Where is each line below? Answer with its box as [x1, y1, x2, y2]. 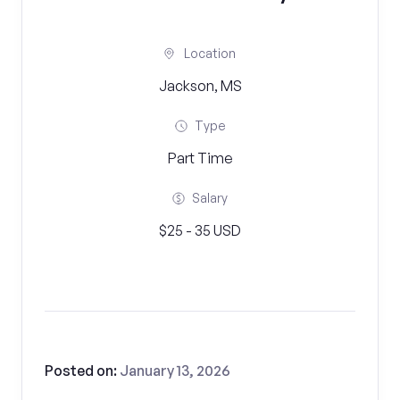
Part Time [167, 149, 233, 167]
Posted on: [45, 362, 120, 379]
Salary [192, 190, 228, 205]
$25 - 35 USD [159, 221, 241, 239]
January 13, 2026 [120, 362, 230, 379]
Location [184, 46, 236, 61]
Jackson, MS [158, 77, 242, 95]
